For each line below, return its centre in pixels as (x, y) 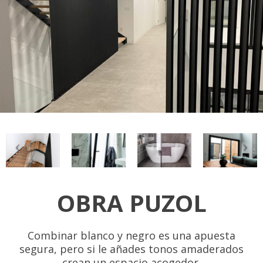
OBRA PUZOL (131, 203)
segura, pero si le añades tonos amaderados (131, 249)
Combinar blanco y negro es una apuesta (131, 235)
